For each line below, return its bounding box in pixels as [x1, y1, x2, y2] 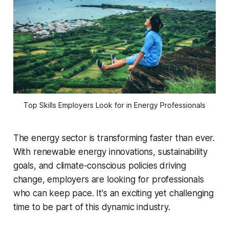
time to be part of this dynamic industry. [13, 202, 170, 213]
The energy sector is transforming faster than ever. [13, 133, 215, 144]
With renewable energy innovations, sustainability [13, 147, 208, 157]
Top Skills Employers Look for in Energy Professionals [24, 101, 205, 110]
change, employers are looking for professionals [13, 174, 204, 185]
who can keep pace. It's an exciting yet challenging [13, 188, 214, 199]
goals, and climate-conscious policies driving [13, 161, 187, 171]
